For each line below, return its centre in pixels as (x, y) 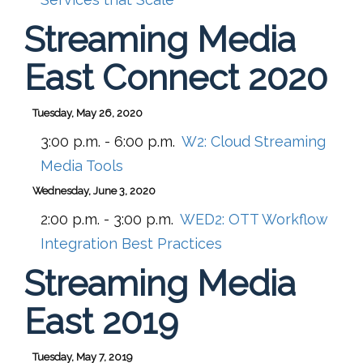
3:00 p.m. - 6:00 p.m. (108, 141)
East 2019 (101, 321)
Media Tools (82, 165)
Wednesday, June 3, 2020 (94, 190)
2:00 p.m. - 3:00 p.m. (107, 219)
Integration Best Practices (131, 243)
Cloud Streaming (268, 141)
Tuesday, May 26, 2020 (88, 113)
